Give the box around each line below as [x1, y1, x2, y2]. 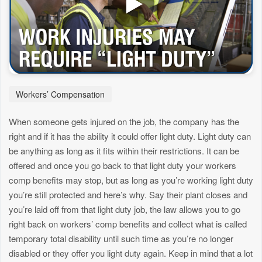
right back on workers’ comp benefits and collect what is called [9, 217, 247, 230]
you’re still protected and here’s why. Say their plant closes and [9, 188, 247, 201]
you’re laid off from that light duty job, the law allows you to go [9, 202, 240, 215]
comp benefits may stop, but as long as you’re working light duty [9, 173, 253, 186]
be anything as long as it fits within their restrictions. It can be [9, 144, 239, 157]
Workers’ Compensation [16, 88, 105, 100]
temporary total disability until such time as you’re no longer [9, 232, 233, 244]
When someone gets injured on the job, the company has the [9, 115, 239, 127]
